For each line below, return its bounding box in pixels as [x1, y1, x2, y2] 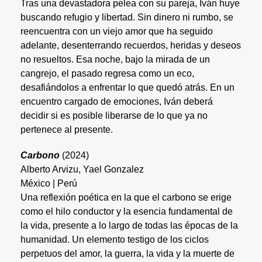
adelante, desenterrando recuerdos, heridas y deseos [20, 40, 241, 50]
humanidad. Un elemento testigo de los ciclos [20, 234, 209, 244]
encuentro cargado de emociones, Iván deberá [20, 96, 213, 106]
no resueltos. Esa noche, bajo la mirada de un [20, 54, 210, 64]
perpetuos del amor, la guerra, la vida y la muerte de [20, 248, 235, 258]
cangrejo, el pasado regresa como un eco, [20, 68, 194, 78]
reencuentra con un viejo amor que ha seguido [20, 26, 213, 36]
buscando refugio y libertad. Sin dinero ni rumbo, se [20, 12, 233, 22]
